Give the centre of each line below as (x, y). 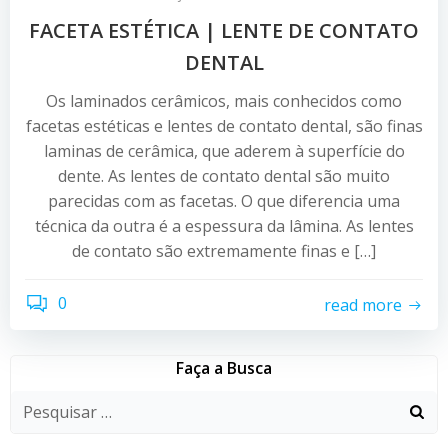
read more (363, 304)
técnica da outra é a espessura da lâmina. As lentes (224, 226)
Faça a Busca (224, 368)
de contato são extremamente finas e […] (224, 251)
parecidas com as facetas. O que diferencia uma (224, 201)
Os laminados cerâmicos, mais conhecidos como (224, 101)
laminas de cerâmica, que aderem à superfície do (224, 151)
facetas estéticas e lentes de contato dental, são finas (224, 126)
